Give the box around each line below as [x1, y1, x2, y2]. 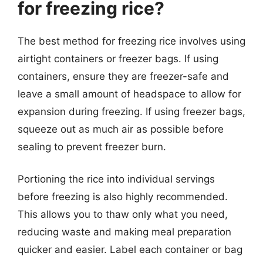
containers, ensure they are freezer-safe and [18, 70, 229, 82]
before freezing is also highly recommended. [18, 191, 228, 203]
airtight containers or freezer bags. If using [18, 52, 218, 65]
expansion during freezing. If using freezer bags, [18, 105, 245, 117]
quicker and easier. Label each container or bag [18, 244, 242, 255]
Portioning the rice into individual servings [18, 173, 215, 185]
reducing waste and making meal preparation [18, 226, 231, 238]
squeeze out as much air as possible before [18, 123, 224, 135]
